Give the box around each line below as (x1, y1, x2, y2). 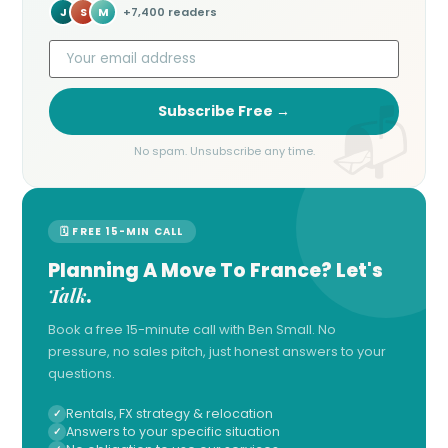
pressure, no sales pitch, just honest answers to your (48, 341, 386, 361)
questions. (48, 363, 115, 383)
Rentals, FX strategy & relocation (66, 404, 273, 422)
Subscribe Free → (158, 100, 290, 121)
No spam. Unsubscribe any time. (133, 142, 315, 159)
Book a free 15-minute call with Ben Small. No (48, 319, 336, 339)
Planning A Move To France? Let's (48, 256, 383, 284)
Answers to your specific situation (66, 422, 280, 440)
